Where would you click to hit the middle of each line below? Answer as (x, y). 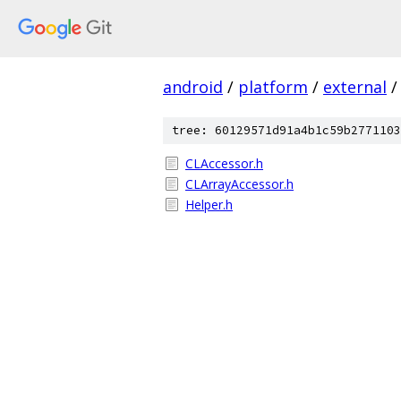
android (193, 87)
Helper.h (209, 205)
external (355, 87)
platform (273, 87)
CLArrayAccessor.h (239, 184)
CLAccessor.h (224, 163)
